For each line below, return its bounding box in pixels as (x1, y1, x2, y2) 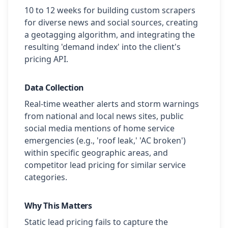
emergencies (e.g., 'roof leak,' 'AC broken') (24, 135, 186, 146)
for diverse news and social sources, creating (24, 17, 198, 28)
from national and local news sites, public (24, 110, 184, 122)
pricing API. (24, 53, 68, 65)
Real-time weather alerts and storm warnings (24, 98, 199, 109)
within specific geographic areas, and (24, 147, 168, 158)
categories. (24, 172, 67, 183)
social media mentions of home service (24, 123, 175, 134)
